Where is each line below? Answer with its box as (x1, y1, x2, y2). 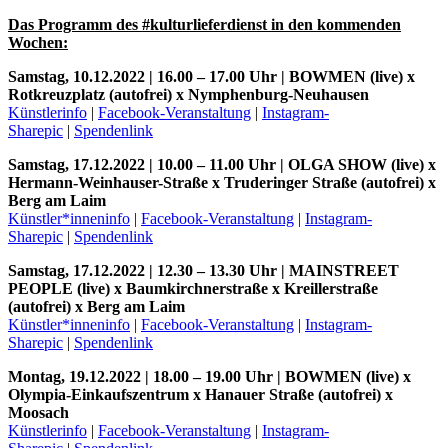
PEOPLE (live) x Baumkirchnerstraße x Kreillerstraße (8, 280, 378, 297)
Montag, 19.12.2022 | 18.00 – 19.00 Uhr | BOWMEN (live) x (8, 368, 411, 385)
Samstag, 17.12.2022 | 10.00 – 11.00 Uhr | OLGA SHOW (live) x (8, 156, 436, 173)
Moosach (8, 404, 69, 421)
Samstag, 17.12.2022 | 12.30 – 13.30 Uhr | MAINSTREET (8, 262, 399, 279)
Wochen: (8, 34, 68, 51)
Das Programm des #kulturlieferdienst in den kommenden (8, 16, 401, 33)
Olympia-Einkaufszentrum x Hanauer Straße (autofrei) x (8, 386, 393, 403)
